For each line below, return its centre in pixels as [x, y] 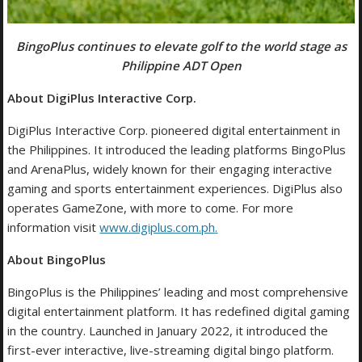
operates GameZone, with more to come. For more [151, 207]
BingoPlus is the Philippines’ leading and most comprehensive [178, 291]
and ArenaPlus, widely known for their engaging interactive [170, 168]
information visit [54, 227]
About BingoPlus [57, 259]
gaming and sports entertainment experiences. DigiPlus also [175, 188]
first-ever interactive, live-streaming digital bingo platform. [171, 349]
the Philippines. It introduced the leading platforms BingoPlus [177, 149]
